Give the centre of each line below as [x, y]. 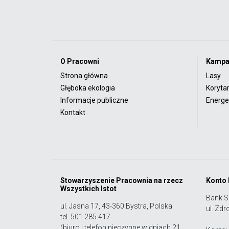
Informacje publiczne [94, 100]
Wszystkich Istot [88, 188]
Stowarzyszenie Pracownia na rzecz [122, 180]
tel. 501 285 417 [85, 216]
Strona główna [84, 75]
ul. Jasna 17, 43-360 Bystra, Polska [116, 206]
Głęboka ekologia [88, 88]
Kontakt [73, 112]
